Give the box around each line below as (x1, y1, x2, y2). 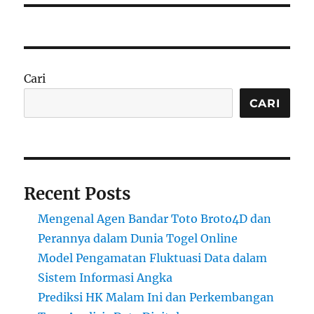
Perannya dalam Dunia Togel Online (38, 231, 238, 246)
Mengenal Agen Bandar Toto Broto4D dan (38, 212, 272, 226)
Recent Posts (24, 183, 131, 205)
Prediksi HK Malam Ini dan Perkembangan (38, 290, 275, 305)
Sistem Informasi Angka (38, 271, 173, 285)
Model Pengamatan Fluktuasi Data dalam (38, 251, 268, 266)
